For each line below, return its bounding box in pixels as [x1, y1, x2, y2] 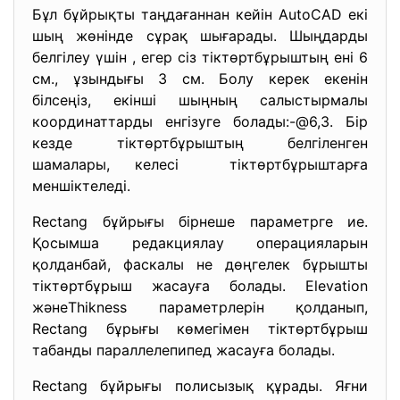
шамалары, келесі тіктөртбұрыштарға [32, 155, 368, 173]
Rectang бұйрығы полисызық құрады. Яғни [32, 377, 368, 395]
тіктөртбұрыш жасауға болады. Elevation [32, 277, 368, 295]
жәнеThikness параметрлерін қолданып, [32, 298, 368, 316]
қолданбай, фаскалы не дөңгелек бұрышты [32, 255, 368, 273]
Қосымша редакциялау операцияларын [32, 234, 368, 252]
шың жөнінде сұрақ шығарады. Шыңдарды [32, 27, 368, 45]
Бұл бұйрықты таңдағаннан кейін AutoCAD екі [32, 5, 368, 23]
